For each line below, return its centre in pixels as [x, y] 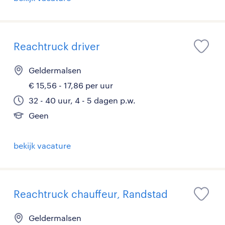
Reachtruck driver [57, 46]
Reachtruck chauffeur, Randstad [91, 194]
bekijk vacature [42, 145]
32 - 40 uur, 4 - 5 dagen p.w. [82, 100]
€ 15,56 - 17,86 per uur [71, 85]
